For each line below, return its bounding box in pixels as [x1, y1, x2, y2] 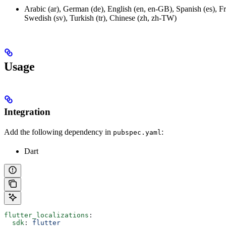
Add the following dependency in [4, 127, 113, 136]
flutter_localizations [4, 211, 89, 219]
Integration [4, 106, 50, 117]
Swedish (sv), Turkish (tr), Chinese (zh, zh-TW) [24, 13, 177, 22]
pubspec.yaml [113, 128, 161, 136]
